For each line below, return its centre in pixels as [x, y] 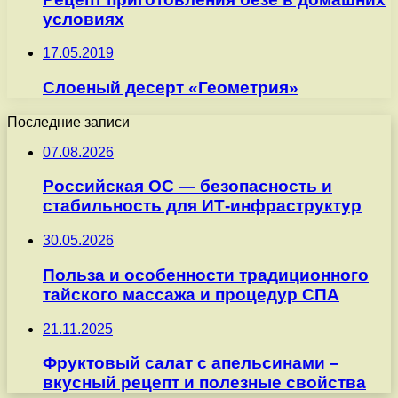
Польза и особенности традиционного [206, 275]
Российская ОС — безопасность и [187, 187]
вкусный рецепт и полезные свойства [204, 383]
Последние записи [68, 122]
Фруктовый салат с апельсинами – [191, 363]
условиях [84, 19]
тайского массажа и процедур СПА [191, 294]
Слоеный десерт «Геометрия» [171, 88]
